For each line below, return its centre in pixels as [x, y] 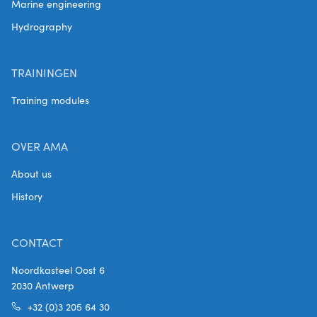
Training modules [50, 100]
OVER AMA [40, 146]
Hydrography [42, 26]
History [27, 196]
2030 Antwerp [43, 285]
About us [31, 173]
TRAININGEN [44, 72]
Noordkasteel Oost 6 [58, 270]
